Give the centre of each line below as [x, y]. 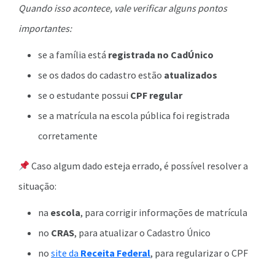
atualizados [191, 75]
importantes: [45, 28]
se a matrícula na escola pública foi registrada [134, 115]
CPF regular [156, 95]
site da [66, 253]
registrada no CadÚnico [161, 55]
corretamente [68, 136]
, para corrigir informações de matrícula [164, 212]
